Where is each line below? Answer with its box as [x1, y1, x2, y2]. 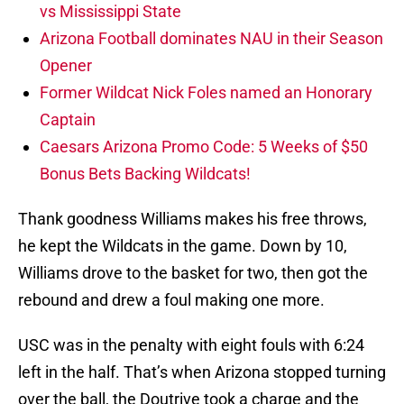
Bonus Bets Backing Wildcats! [40, 164, 251, 184]
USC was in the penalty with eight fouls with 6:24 [18, 335, 364, 355]
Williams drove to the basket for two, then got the [18, 263, 368, 283]
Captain [40, 110, 96, 130]
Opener [40, 56, 92, 76]
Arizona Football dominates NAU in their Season [40, 29, 383, 49]
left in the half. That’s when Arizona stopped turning [18, 363, 386, 382]
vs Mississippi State [40, 2, 181, 22]
